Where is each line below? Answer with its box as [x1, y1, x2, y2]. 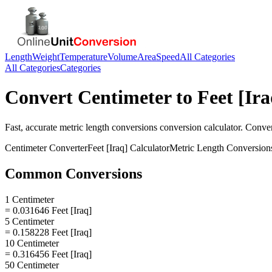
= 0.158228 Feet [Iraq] [5, 226, 92, 237]
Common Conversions [5, 165, 142, 182]
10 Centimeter [5, 237, 59, 248]
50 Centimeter [5, 259, 59, 270]
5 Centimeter [5, 216, 54, 226]
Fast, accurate [5, 121, 59, 132]
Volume [107, 52, 137, 62]
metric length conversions [59, 121, 157, 132]
